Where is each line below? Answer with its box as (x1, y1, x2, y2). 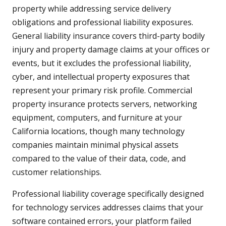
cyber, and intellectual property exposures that (12, 71, 190, 83)
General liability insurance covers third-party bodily (12, 30, 205, 42)
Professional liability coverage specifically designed (12, 188, 204, 200)
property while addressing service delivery (12, 3, 171, 15)
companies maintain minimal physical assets (12, 139, 179, 151)
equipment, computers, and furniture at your (12, 112, 182, 124)
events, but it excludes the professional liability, (12, 58, 191, 69)
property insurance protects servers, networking (12, 98, 197, 110)
